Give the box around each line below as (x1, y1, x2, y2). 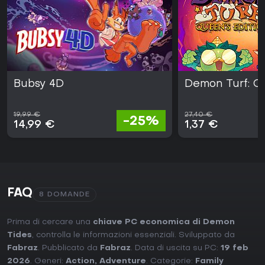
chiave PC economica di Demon (93, 218, 235, 227)
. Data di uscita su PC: (131, 244, 221, 253)
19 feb (221, 244, 248, 253)
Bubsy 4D (14, 79, 64, 90)
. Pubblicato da (38, 244, 100, 253)
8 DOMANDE (39, 191, 90, 199)
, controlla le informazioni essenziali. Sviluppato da (32, 231, 235, 240)
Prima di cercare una (7, 218, 93, 227)
